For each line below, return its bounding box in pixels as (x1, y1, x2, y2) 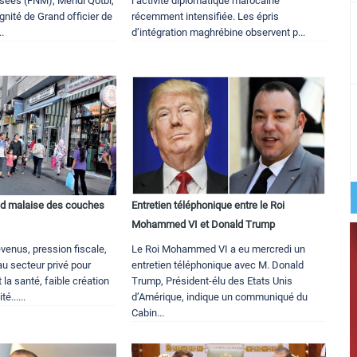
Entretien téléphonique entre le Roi (131, 199, 285, 212)
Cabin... (131, 307, 165, 320)
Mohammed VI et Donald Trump (131, 218, 276, 231)
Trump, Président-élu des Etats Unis (131, 275, 293, 288)
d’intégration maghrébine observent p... (131, 26, 306, 39)
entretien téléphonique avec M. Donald (131, 259, 304, 272)
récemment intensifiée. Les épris (131, 10, 280, 23)
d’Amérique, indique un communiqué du (131, 291, 308, 304)
